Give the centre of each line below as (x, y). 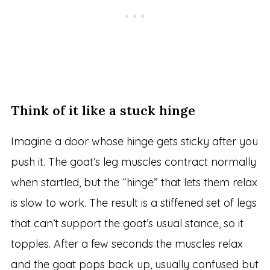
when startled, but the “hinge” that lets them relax (134, 182)
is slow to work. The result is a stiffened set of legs (133, 202)
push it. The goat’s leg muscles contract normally (133, 162)
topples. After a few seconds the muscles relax (127, 243)
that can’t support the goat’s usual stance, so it (127, 223)
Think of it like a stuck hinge (103, 110)
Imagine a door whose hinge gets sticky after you (134, 141)
